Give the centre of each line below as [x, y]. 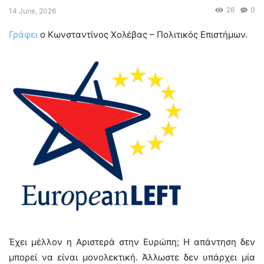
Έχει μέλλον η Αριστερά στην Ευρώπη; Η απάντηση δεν [132, 242]
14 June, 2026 [32, 11]
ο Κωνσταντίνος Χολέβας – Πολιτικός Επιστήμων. [143, 35]
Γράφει [23, 35]
